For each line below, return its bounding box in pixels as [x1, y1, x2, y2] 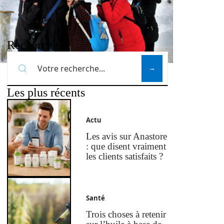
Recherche [7, 38, 58, 51]
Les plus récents [7, 86, 85, 99]
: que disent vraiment [86, 141, 166, 152]
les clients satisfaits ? [86, 151, 163, 162]
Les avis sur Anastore [86, 131, 167, 142]
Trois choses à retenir [86, 209, 166, 220]
